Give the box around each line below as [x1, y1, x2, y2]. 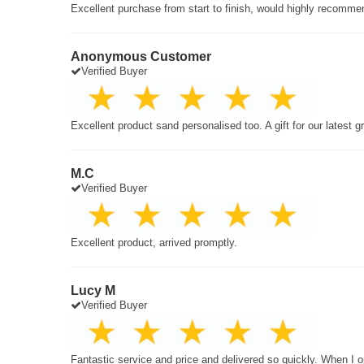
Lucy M [71, 284, 115, 297]
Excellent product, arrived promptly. [71, 236, 237, 249]
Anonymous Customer [71, 50, 211, 63]
